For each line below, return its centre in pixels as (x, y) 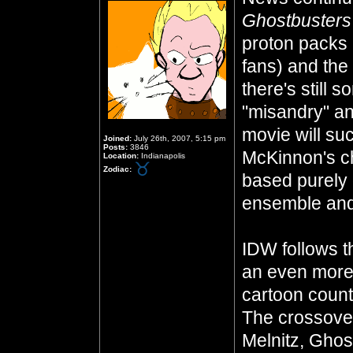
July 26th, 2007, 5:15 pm (178, 138)
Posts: (115, 147)
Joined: (117, 138)
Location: (121, 156)
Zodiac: (117, 169)
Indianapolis (162, 156)
